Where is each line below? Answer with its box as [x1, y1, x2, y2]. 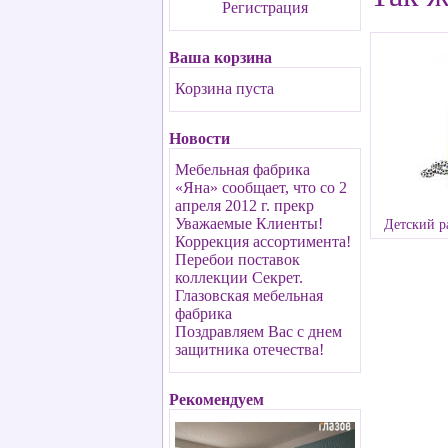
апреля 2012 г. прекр [175, 197, 314, 214]
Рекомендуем [169, 391, 264, 408]
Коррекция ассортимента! [175, 233, 351, 250]
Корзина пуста [175, 80, 274, 97]
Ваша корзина [169, 49, 272, 66]
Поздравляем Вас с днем [175, 323, 342, 340]
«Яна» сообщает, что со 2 [175, 179, 347, 196]
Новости [169, 130, 230, 147]
